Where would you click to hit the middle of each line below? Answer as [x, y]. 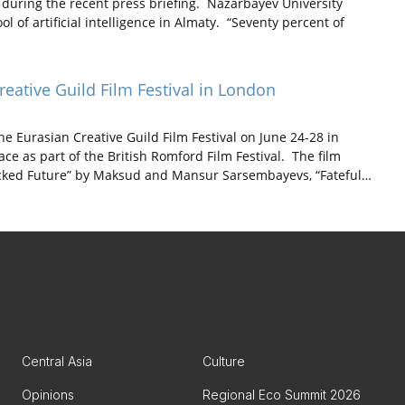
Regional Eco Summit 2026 [282, 395]
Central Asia [57, 361]
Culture [224, 361]
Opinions [48, 395]
